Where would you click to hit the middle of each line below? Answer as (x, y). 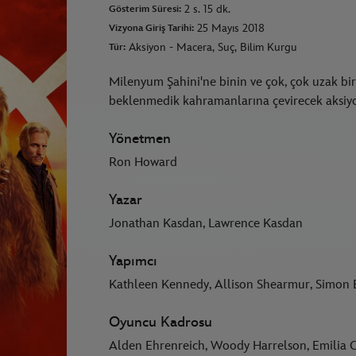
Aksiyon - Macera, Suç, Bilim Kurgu (213, 48)
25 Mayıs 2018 (231, 29)
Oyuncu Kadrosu (161, 323)
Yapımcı (133, 261)
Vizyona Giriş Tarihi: (152, 29)
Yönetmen (140, 139)
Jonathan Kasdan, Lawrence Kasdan (206, 224)
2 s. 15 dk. (208, 10)
